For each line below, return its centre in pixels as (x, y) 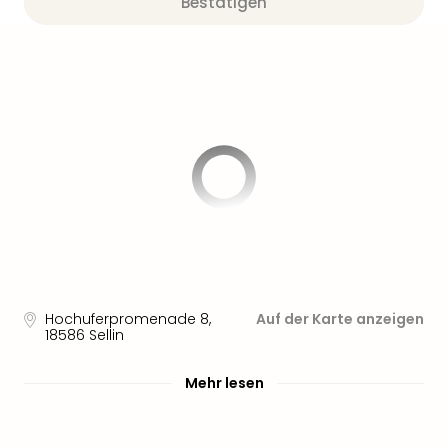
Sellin (106, 335)
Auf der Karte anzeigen (340, 319)
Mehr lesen (224, 383)
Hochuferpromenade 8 (127, 319)
